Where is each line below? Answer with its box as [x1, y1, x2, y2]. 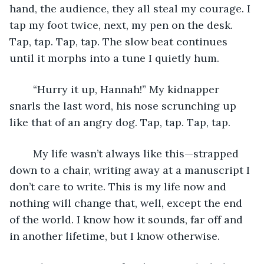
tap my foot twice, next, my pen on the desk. [9, 18, 236, 32]
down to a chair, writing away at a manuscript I [9, 163, 253, 177]
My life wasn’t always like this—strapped [21, 146, 33, 160]
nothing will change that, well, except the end [9, 196, 245, 210]
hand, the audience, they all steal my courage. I [9, 1, 253, 15]
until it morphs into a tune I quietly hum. [9, 51, 222, 65]
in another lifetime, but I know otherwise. [9, 229, 223, 243]
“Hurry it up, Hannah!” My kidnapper [21, 82, 33, 96]
